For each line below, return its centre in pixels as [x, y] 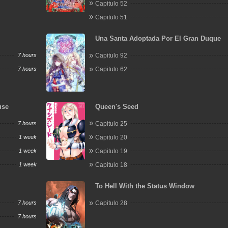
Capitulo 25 [111, 123]
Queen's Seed [117, 106]
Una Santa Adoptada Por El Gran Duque [158, 38]
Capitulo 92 [111, 55]
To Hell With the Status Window [145, 186]
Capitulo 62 [111, 69]
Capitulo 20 [111, 137]
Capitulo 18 [111, 165]
